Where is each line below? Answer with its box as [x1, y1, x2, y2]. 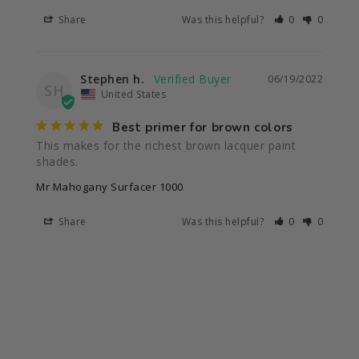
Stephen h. [80, 71, 144, 87]
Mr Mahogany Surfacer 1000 [36, 179, 184, 194]
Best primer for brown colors [112, 119, 293, 135]
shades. [36, 153, 79, 169]
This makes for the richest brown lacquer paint [36, 137, 296, 153]
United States [100, 87, 166, 101]
